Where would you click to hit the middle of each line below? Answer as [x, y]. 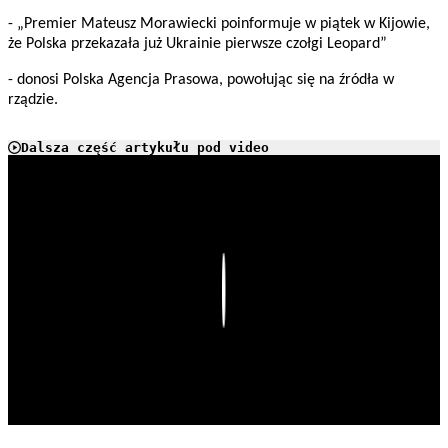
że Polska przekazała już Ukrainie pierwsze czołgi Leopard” [197, 44]
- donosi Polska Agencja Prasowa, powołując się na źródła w [201, 80]
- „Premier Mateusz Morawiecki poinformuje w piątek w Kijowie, [219, 24]
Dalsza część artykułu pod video [145, 148]
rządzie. [33, 100]
